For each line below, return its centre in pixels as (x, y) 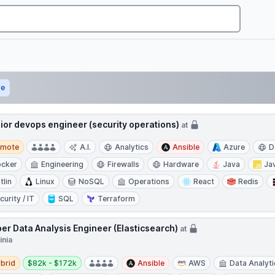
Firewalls (124, 164)
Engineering (63, 164)
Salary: (40, 258)
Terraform (117, 199)
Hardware (181, 164)
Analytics (132, 147)
